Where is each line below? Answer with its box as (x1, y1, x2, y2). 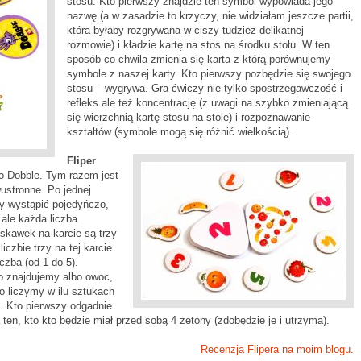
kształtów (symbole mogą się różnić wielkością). (67, 126, 293, 138)
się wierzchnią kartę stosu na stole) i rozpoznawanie (67, 111, 310, 123)
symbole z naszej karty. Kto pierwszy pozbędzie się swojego (67, 68, 351, 80)
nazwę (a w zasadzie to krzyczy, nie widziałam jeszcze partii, (67, 10, 354, 22)
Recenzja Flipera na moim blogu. (201, 343, 354, 355)
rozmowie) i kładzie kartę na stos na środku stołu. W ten (67, 39, 330, 51)
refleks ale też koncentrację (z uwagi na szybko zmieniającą (67, 97, 348, 109)
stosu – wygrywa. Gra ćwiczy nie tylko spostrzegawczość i (67, 82, 342, 94)
